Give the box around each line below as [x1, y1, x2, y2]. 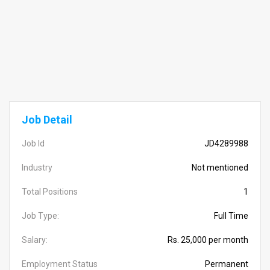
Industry [22, 163, 52, 172]
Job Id [22, 139, 45, 148]
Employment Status [22, 259, 98, 269]
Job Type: [22, 211, 59, 221]
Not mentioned [192, 163, 248, 172]
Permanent [205, 259, 248, 269]
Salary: [22, 235, 48, 245]
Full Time [214, 211, 248, 221]
